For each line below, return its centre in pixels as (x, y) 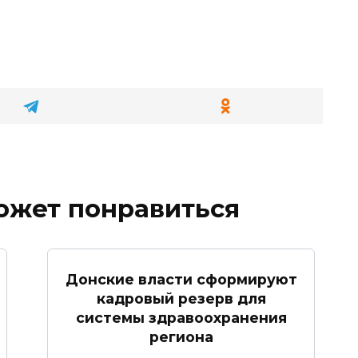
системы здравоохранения (181, 317)
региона (181, 336)
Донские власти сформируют (181, 279)
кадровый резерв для (181, 298)
